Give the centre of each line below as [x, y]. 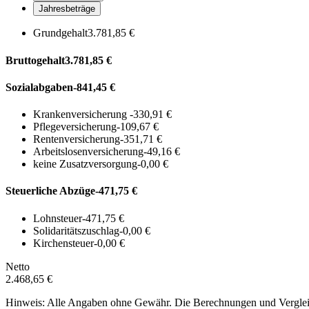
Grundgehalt [60, 33]
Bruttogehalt [35, 60]
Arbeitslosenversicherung [88, 152]
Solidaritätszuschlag [76, 230]
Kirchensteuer [63, 243]
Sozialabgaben [39, 87]
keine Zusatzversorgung [85, 164]
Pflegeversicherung [75, 127]
